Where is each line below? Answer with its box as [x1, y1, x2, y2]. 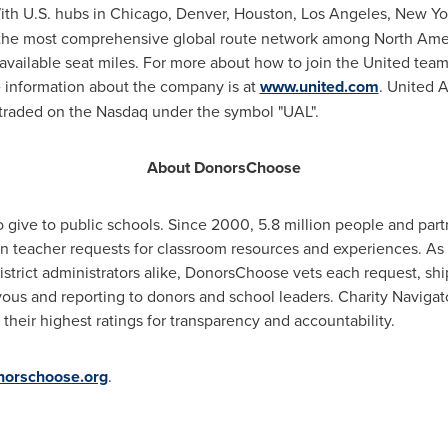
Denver [175, 2, 226, 24]
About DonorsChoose [147, 156, 301, 179]
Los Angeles [300, 2, 387, 24]
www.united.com [259, 75, 379, 98]
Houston [233, 2, 293, 24]
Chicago [109, 2, 168, 24]
